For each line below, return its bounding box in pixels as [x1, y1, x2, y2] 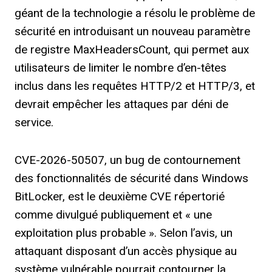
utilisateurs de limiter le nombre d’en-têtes [15, 61, 226, 75]
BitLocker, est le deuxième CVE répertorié [15, 189, 225, 203]
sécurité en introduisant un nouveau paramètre [15, 24, 250, 38]
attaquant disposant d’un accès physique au [15, 244, 237, 258]
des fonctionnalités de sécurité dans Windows [15, 171, 248, 185]
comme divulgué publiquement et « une [15, 208, 212, 222]
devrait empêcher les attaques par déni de [15, 97, 228, 111]
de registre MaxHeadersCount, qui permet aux [15, 42, 249, 56]
